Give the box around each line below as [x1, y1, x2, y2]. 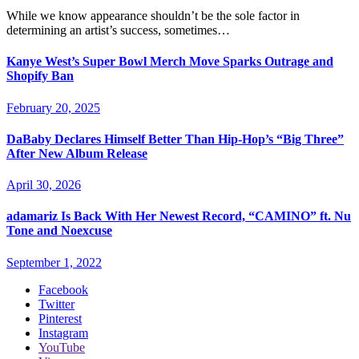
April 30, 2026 [6, 178, 81, 192]
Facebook [38, 282, 88, 296]
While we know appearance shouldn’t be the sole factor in [6, 9, 300, 23]
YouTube [38, 340, 85, 354]
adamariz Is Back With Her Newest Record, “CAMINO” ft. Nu [6, 209, 351, 224]
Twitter [38, 296, 75, 311]
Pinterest [38, 311, 82, 325]
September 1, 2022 [6, 255, 102, 269]
